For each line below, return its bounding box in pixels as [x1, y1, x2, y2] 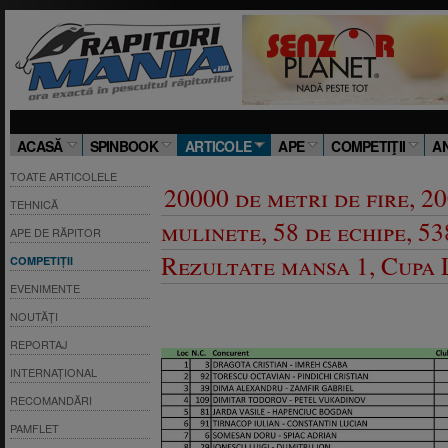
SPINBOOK [89, 136, 158, 156]
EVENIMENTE [10, 280, 80, 296]
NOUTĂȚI [10, 308, 58, 324]
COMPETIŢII [331, 136, 406, 156]
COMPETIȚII [10, 253, 73, 268]
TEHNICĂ [10, 196, 58, 212]
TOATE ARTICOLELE [10, 168, 117, 184]
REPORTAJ [10, 336, 68, 352]
